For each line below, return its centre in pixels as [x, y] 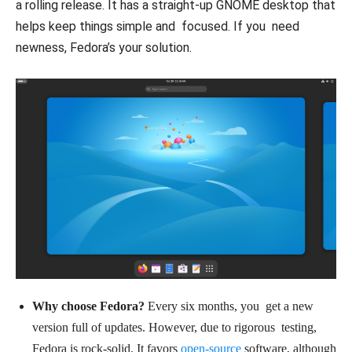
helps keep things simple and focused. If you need [158, 26]
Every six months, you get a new [229, 306]
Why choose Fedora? [88, 306]
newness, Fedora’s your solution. [104, 47]
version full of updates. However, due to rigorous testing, [174, 327]
